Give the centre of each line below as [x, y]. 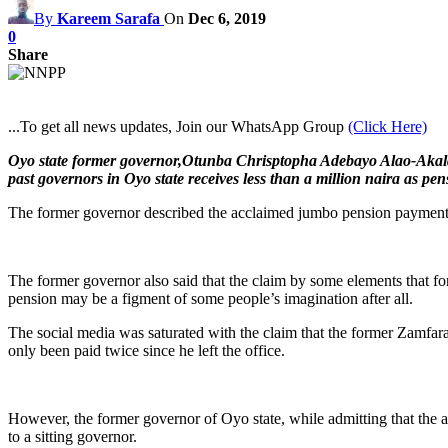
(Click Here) [387, 126]
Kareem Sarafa [108, 18]
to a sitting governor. [72, 436]
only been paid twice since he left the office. [146, 350]
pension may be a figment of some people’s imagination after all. [210, 298]
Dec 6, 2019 [227, 18]
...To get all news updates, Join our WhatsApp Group [178, 126]
